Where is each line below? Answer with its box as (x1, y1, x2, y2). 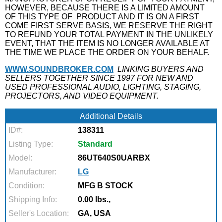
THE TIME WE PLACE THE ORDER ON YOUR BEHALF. (5, 48, 209, 56)
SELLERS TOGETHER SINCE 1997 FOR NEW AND (5, 74, 193, 82)
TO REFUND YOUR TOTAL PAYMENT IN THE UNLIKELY (5, 30, 213, 39)
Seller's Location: (8, 209, 69, 218)
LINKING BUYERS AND (117, 65, 204, 73)
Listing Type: (8, 140, 53, 148)
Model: (8, 154, 32, 162)
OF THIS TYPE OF (5, 12, 72, 21)
